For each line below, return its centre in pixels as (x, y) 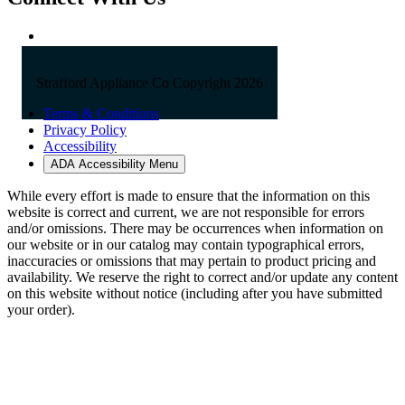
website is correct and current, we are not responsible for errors (186, 212)
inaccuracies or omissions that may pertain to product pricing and (192, 260)
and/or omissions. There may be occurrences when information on (195, 228)
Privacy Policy (85, 129)
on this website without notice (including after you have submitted (195, 293)
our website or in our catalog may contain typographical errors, (186, 244)
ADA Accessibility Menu (114, 164)
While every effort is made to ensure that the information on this (188, 195)
